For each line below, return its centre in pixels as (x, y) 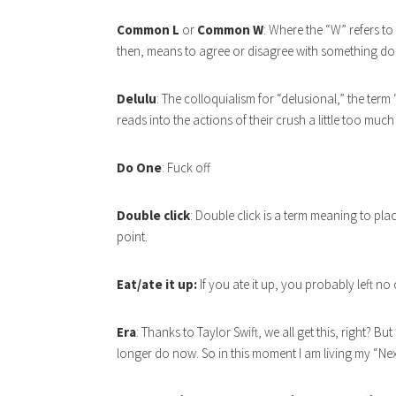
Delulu (137, 98)
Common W (230, 29)
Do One (139, 167)
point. (132, 236)
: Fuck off (186, 167)
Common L (148, 29)
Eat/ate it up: (157, 284)
